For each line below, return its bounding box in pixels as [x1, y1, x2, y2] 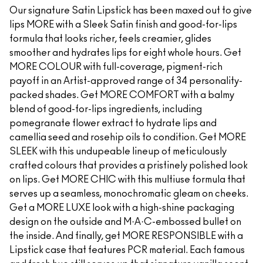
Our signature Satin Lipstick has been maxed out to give [9, 6, 252, 15]
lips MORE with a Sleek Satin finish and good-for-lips [9, 20, 237, 29]
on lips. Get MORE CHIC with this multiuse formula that [9, 175, 245, 184]
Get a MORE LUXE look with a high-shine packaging [9, 203, 234, 213]
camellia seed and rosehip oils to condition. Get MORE [9, 133, 246, 142]
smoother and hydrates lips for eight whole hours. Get [9, 48, 241, 58]
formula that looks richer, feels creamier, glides [9, 34, 211, 43]
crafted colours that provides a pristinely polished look [9, 161, 248, 170]
